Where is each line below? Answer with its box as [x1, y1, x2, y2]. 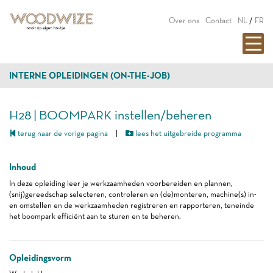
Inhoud [9, 161, 36, 172]
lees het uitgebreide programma [133, 129, 241, 138]
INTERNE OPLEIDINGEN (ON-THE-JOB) [9, 70, 170, 81]
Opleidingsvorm [9, 252, 71, 263]
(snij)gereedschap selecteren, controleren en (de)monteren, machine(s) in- [9, 190, 257, 199]
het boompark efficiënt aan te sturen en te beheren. [9, 211, 181, 221]
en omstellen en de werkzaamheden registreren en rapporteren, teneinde [9, 200, 254, 210]
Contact [205, 16, 232, 25]
